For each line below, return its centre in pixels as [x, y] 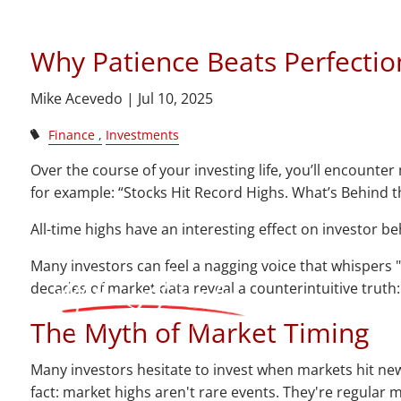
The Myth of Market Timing [200, 333]
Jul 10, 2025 [176, 98]
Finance [71, 135]
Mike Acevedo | [85, 98]
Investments [142, 135]
